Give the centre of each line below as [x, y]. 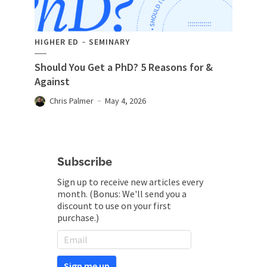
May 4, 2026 [125, 101]
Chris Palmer [72, 101]
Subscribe [85, 163]
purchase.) [78, 218]
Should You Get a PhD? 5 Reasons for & [124, 67]
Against [52, 82]
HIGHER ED [57, 42]
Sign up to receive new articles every [130, 182]
